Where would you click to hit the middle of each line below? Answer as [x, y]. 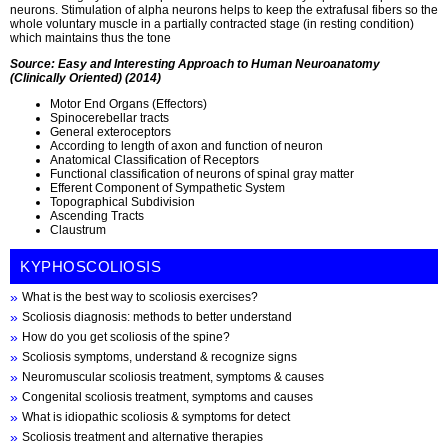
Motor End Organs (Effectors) [128, 104]
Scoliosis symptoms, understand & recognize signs [159, 357]
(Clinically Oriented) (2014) [85, 78]
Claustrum [78, 230]
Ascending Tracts [97, 216]
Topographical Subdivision [122, 202]
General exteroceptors [110, 132]
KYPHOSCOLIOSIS [90, 266]
